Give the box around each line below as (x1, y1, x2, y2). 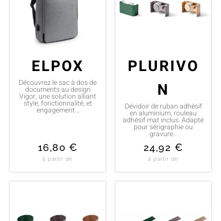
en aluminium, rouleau (130, 108, 197, 118)
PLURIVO (127, 55, 199, 77)
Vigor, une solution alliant (19, 91, 96, 102)
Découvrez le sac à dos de (19, 77, 97, 88)
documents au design (25, 84, 91, 95)
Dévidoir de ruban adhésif (124, 101, 202, 111)
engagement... (36, 105, 79, 115)
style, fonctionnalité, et (23, 98, 92, 109)
